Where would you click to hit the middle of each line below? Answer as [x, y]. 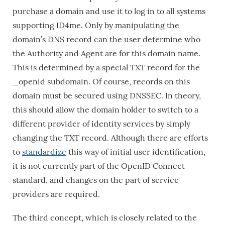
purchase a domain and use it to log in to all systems [109, 11]
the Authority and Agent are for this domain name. [106, 53]
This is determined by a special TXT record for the [106, 67]
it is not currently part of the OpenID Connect [99, 166]
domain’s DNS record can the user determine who [106, 39]
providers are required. [56, 194]
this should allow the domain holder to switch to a [105, 109]
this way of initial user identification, [136, 152]
